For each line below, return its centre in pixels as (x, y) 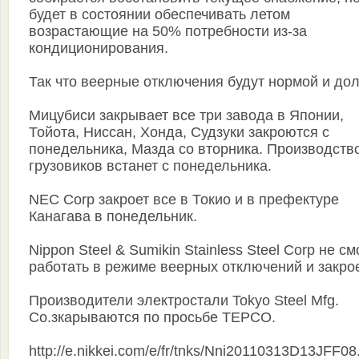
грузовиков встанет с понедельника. (150, 166)
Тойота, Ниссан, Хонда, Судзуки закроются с (179, 133)
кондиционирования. (99, 48)
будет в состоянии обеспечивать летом (159, 15)
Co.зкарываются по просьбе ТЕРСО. (152, 318)
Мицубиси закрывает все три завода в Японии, (186, 116)
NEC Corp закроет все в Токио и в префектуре (184, 200)
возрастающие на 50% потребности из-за (168, 32)
